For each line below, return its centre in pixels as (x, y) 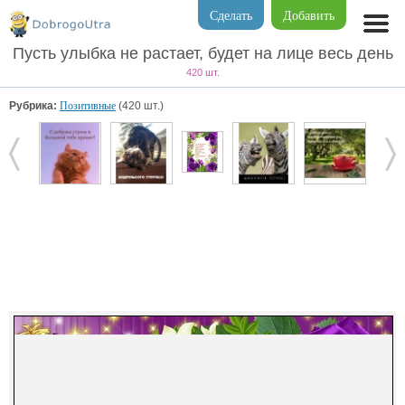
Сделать (231, 16)
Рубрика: (33, 106)
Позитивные (88, 106)
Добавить (309, 16)
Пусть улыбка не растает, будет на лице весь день (202, 53)
